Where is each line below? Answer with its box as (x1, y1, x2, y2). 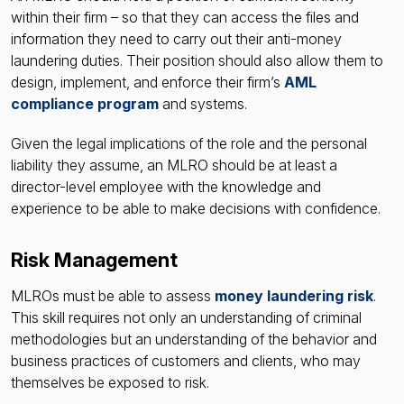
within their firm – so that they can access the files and (11, 7, 359, 26)
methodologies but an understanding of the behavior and (11, 330, 377, 349)
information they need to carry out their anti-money (11, 29, 342, 48)
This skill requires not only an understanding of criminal (11, 308, 362, 327)
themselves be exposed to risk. (11, 373, 209, 392)
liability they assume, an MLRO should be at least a (11, 155, 337, 174)
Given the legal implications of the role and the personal (11, 133, 367, 152)
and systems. (159, 94, 247, 113)
